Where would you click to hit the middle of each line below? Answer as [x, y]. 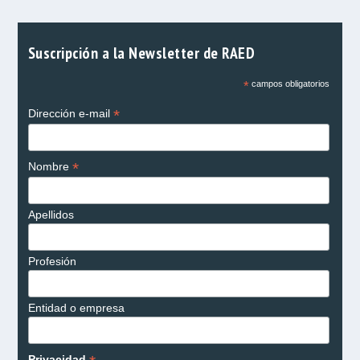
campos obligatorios [289, 84]
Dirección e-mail [70, 114]
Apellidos [51, 215]
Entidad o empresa [76, 308]
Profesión [52, 262]
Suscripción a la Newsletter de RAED [141, 53]
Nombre [50, 167]
